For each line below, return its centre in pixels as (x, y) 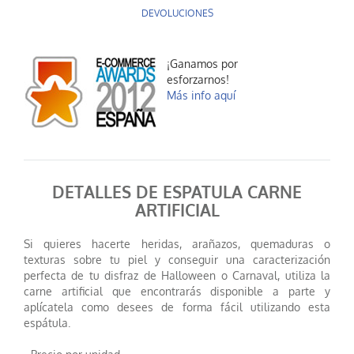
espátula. (47, 323)
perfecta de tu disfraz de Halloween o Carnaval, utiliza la (177, 276)
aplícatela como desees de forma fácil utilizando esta (177, 307)
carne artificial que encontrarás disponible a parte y (177, 292)
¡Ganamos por (202, 64)
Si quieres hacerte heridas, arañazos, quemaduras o (177, 244)
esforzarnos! (198, 80)
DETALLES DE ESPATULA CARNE (177, 193)
